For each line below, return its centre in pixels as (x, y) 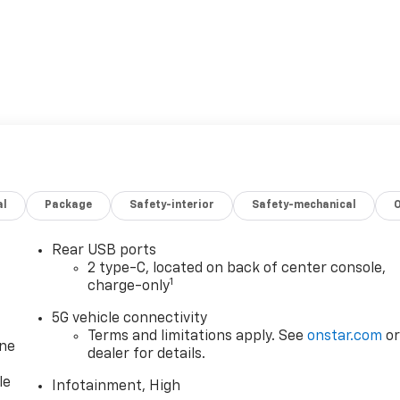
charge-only (129, 286)
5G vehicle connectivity (130, 318)
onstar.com (345, 336)
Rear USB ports (104, 250)
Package (69, 205)
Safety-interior (172, 205)
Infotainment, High (117, 386)
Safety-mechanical (304, 205)
